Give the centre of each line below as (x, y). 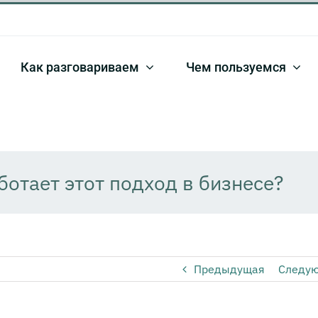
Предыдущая (229, 269)
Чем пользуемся (236, 67)
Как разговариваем (80, 67)
